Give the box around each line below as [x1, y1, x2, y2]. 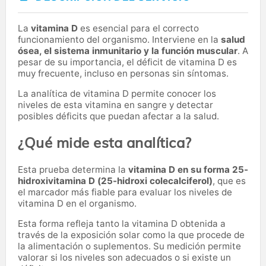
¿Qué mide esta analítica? [18, 133, 192, 151]
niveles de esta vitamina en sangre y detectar [18, 99, 213, 110]
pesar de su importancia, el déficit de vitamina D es [18, 56, 237, 68]
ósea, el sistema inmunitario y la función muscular [18, 45, 237, 56]
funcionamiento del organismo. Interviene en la [18, 33, 221, 45]
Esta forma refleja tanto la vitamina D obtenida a [18, 217, 226, 229]
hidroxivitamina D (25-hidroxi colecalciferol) [18, 175, 213, 186]
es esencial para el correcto [78, 22, 199, 34]
